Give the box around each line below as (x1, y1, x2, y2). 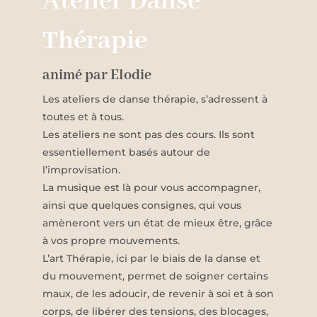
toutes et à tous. (42, 110, 124, 124)
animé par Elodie (42, 67, 151, 85)
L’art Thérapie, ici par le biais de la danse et (42, 252, 260, 265)
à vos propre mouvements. (42, 234, 180, 248)
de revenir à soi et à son (152, 287, 274, 301)
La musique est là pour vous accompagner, (42, 181, 260, 195)
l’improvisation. (42, 163, 120, 177)
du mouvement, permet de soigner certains (42, 270, 268, 283)
